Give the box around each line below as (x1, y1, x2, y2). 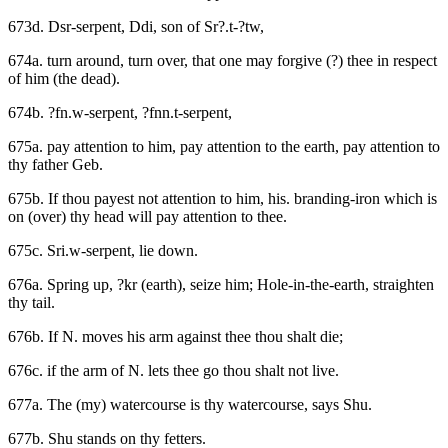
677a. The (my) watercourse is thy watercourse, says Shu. (8, 396, 372, 414)
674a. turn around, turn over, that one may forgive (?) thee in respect (8, 52, 437, 70)
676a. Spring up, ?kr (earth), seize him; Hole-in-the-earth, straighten (8, 276, 434, 294)
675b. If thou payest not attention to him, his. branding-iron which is (8, 190, 437, 208)
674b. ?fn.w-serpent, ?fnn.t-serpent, (8, 104, 232, 122)
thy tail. (8, 294, 55, 312)
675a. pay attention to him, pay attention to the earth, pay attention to (8, 138, 440, 156)
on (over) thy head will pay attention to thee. (8, 208, 287, 226)
